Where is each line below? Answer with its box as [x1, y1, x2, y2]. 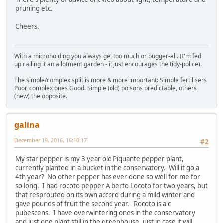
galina [14, 119, 40, 130]
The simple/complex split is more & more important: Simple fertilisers [14, 75, 207, 84]
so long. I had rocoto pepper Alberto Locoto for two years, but [15, 181, 208, 191]
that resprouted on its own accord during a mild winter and [15, 190, 195, 200]
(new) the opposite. [14, 91, 67, 100]
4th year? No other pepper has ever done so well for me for [15, 172, 200, 182]
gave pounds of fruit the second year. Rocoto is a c [15, 199, 171, 209]
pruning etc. [15, 4, 53, 13]
